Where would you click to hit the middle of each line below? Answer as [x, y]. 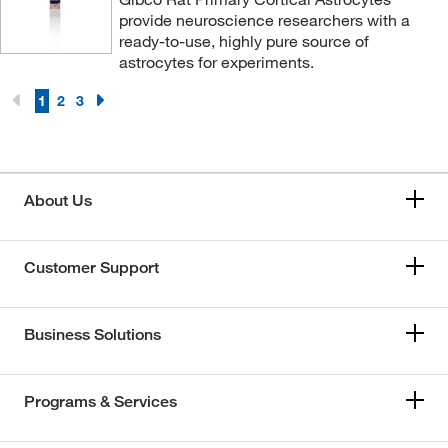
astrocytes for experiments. [216, 62]
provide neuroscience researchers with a [264, 20]
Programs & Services [100, 401]
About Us [58, 200]
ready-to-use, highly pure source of [243, 41]
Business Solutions [92, 334]
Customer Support [91, 267]
